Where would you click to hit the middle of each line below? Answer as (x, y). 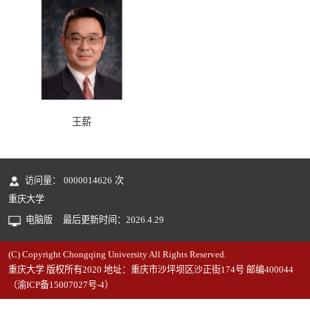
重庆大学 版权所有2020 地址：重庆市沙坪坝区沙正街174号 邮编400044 (151, 270)
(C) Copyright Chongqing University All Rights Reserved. (117, 255)
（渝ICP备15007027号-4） (61, 285)
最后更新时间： (94, 220)
